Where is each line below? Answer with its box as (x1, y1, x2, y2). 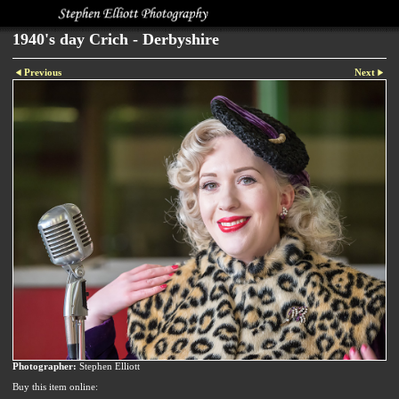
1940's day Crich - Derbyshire (12, 30, 219, 49)
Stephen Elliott (77, 360, 140, 371)
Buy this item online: (12, 380, 98, 392)
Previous (24, 67, 62, 78)
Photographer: (12, 360, 77, 371)
